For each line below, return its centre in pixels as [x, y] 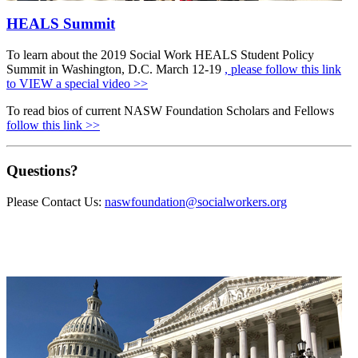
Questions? [42, 170]
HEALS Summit [61, 24]
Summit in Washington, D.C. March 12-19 [115, 70]
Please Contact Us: [56, 201]
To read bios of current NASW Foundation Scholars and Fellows [170, 111]
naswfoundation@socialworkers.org [196, 201]
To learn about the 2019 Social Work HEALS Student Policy [160, 55]
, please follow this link [283, 70]
